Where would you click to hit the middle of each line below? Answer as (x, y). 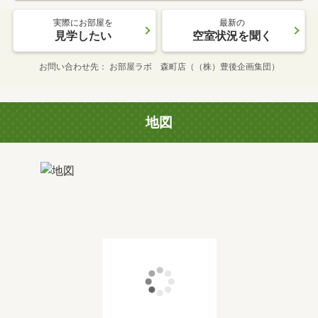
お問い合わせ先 (68, 67)
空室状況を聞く (232, 36)
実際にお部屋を (83, 23)
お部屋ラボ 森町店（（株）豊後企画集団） (194, 67)
